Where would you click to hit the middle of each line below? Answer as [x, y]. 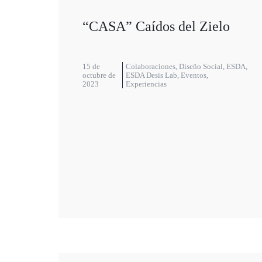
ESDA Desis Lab [151, 75]
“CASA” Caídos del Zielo [156, 27]
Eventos [193, 75]
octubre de [99, 75]
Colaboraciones [150, 67]
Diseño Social [201, 67]
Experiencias [146, 84]
